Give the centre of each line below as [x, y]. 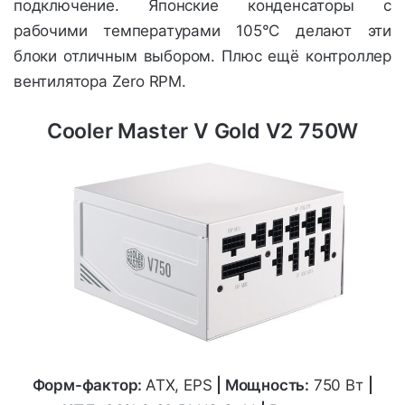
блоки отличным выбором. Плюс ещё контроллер [202, 57]
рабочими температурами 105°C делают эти [202, 31]
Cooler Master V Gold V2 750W [202, 132]
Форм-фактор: [89, 386]
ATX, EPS [181, 386]
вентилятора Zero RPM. [100, 82]
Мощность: [267, 386]
